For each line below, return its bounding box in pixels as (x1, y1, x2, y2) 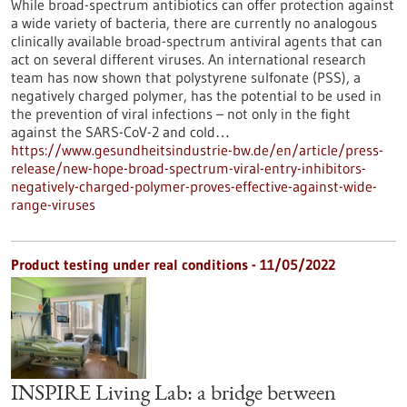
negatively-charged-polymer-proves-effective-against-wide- (11, 177, 377, 195)
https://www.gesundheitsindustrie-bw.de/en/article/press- (11, 141, 383, 159)
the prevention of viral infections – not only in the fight (11, 104, 351, 123)
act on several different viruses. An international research (11, 50, 366, 68)
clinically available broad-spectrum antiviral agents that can (11, 32, 382, 50)
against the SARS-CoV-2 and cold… (11, 123, 230, 141)
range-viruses (11, 195, 95, 213)
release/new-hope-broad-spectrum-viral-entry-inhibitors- (11, 159, 366, 177)
